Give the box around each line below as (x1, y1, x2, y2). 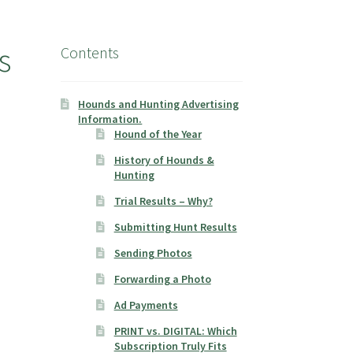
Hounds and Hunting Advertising (78, 97, 240, 112)
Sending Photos (113, 246, 192, 261)
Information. (78, 112, 143, 127)
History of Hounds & (113, 153, 214, 168)
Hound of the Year (113, 127, 202, 142)
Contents (60, 42, 119, 62)
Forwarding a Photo (113, 272, 211, 287)
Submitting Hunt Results (113, 220, 237, 235)
